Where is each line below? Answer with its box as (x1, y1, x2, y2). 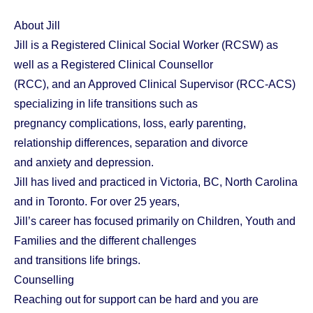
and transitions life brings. (14, 254, 140, 267)
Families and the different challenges (14, 235, 196, 247)
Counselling (14, 274, 74, 286)
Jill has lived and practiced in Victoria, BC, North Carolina (14, 176, 298, 189)
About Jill (14, 20, 60, 32)
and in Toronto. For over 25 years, (14, 196, 180, 208)
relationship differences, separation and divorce (14, 137, 248, 150)
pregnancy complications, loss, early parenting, (14, 117, 246, 130)
